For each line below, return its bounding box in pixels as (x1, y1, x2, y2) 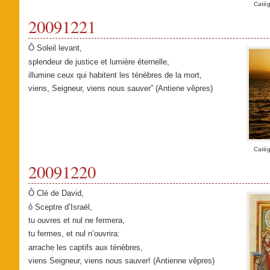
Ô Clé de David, (28, 189, 84, 198)
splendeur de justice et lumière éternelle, (28, 57, 169, 66)
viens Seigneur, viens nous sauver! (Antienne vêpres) (28, 256, 215, 266)
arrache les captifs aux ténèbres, (28, 242, 143, 252)
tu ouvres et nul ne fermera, (28, 215, 125, 225)
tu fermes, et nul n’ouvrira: (28, 229, 120, 239)
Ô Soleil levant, (28, 43, 82, 53)
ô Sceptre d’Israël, (28, 202, 92, 212)
